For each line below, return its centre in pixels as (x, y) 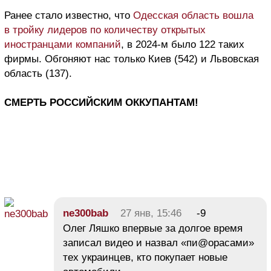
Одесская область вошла (193, 15)
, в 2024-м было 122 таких (183, 44)
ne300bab (86, 213)
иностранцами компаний (63, 44)
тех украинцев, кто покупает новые (145, 257)
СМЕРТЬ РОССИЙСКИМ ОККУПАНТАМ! (101, 102)
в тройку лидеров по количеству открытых (105, 30)
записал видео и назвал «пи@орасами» (158, 243)
